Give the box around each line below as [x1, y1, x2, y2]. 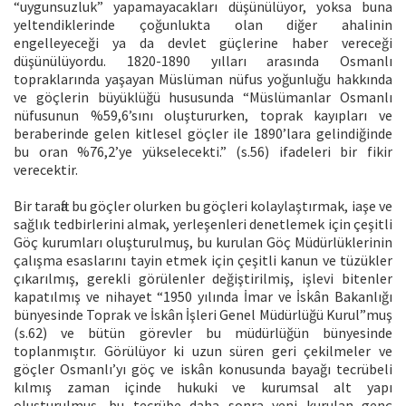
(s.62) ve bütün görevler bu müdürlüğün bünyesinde [14, 323, 392, 342]
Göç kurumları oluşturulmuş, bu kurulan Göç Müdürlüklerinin [14, 232, 392, 251]
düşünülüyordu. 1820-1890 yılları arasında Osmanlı [14, 51, 392, 70]
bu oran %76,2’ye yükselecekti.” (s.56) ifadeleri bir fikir [14, 141, 392, 160]
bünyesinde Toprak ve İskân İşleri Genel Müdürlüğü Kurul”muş [14, 304, 392, 324]
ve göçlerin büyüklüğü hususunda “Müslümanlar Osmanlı [14, 87, 392, 106]
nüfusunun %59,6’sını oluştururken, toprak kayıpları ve [14, 105, 392, 124]
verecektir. [14, 159, 78, 179]
